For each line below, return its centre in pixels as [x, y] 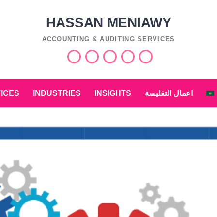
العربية [158, 64]
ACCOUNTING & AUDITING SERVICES [108, 39]
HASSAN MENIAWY [108, 23]
